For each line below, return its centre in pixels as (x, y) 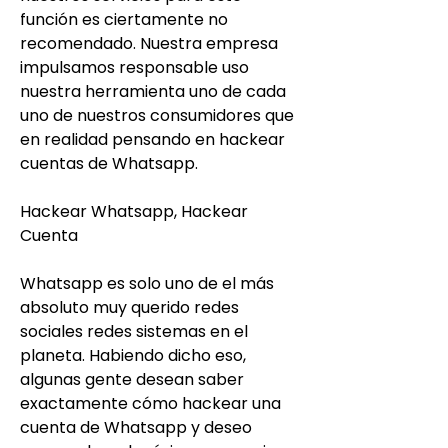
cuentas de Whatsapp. (109, 163)
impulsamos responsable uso (134, 67)
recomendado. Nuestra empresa (149, 43)
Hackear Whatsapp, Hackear (134, 211)
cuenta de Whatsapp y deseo (136, 427)
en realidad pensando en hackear (152, 139)
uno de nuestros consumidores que (157, 115)
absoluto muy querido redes (129, 307)
